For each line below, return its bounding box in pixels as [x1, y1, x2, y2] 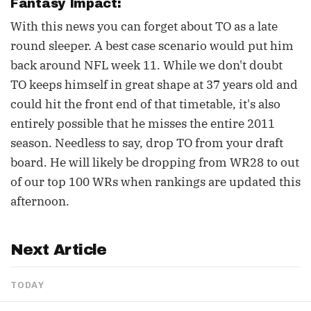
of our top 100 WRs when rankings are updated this [10, 174, 301, 190]
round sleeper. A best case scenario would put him [10, 38, 294, 53]
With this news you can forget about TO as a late [10, 19, 278, 34]
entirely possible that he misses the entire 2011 [10, 116, 275, 131]
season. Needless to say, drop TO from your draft [10, 135, 283, 151]
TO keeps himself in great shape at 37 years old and [10, 77, 298, 92]
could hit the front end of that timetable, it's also [10, 96, 280, 112]
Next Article [10, 242, 107, 258]
